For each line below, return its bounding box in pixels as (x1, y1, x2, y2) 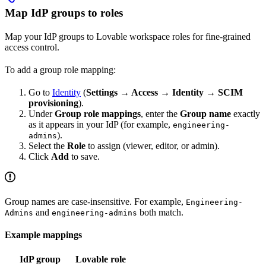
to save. (69, 151, 100, 162)
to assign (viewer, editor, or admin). (85, 141, 220, 151)
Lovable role (75, 254, 126, 265)
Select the (28, 141, 67, 151)
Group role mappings (55, 109, 141, 119)
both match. (137, 207, 183, 218)
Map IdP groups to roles (5, 7, 123, 20)
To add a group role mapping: (5, 65, 116, 75)
